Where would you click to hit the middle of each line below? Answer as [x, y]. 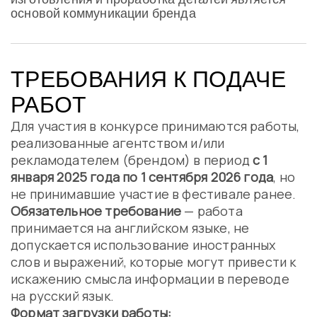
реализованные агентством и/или [118, 143]
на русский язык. [62, 296]
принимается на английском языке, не [130, 228]
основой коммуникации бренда [103, 13]
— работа [212, 211]
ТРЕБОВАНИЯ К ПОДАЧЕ [149, 79]
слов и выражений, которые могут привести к [154, 262]
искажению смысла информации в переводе [150, 279]
